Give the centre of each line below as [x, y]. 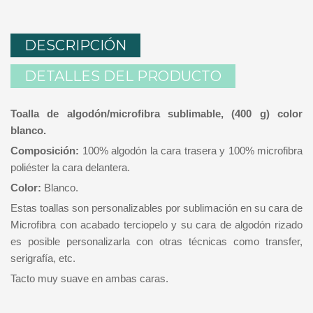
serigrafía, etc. [43, 258]
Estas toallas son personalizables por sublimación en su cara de [156, 208]
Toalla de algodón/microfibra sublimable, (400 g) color [156, 113]
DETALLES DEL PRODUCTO [123, 76]
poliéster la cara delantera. [70, 167]
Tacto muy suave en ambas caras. [89, 278]
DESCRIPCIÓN [75, 45]
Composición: [45, 150]
